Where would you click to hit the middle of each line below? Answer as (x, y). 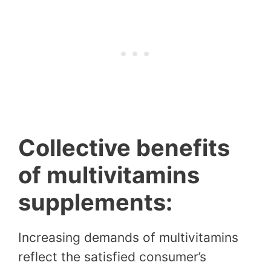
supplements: (95, 202)
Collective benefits (124, 147)
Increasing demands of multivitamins (128, 237)
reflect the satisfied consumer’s (112, 256)
